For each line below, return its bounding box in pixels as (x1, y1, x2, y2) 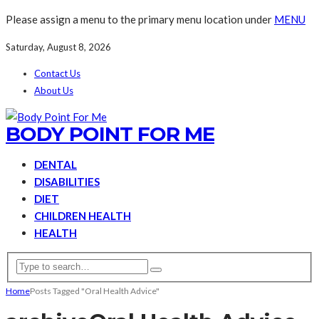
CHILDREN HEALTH (34, 209, 131, 222)
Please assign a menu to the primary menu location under (6, 13, 274, 26)
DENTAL (34, 158, 77, 171)
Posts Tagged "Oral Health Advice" (30, 285, 159, 296)
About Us (34, 85, 73, 96)
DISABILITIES (34, 175, 100, 188)
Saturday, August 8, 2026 (6, 41, 111, 53)
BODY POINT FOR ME (6, 122, 214, 146)
